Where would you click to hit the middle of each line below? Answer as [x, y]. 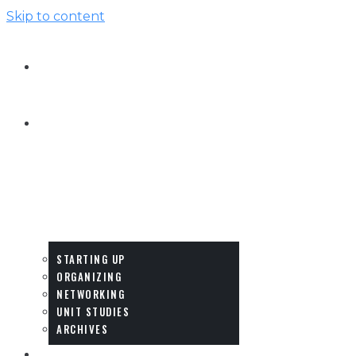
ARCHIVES [82, 329]
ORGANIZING [89, 277]
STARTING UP [91, 259]
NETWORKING [91, 294]
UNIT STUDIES [93, 311]
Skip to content [56, 16]
